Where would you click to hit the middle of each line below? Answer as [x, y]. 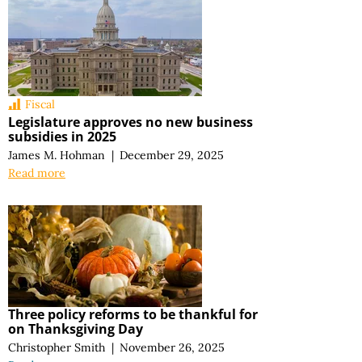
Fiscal [40, 104]
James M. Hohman [57, 156]
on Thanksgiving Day [76, 329]
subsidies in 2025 [62, 137]
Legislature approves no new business [130, 122]
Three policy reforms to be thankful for [133, 315]
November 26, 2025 [173, 348]
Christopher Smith [57, 348]
